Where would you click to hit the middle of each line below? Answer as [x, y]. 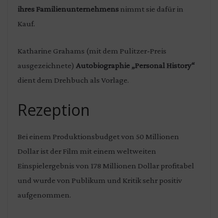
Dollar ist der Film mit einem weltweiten [87, 151]
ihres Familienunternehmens [68, 9]
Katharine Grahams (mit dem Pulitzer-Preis [92, 51]
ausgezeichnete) [47, 65]
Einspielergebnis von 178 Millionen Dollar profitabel [106, 166]
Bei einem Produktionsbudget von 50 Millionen [98, 137]
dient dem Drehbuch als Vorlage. [73, 80]
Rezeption [54, 110]
